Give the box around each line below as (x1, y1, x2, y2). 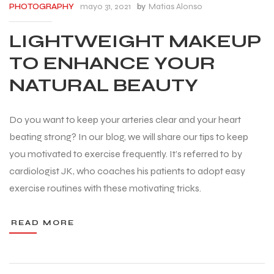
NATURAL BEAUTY (9, 73, 198, 96)
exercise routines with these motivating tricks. (9, 182, 201, 194)
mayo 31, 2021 (80, 1, 131, 12)
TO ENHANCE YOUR (9, 51, 215, 74)
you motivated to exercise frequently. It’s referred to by (9, 148, 242, 160)
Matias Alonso (149, 1, 202, 12)
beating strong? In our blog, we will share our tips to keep (9, 131, 248, 143)
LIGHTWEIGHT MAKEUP (9, 29, 261, 52)
